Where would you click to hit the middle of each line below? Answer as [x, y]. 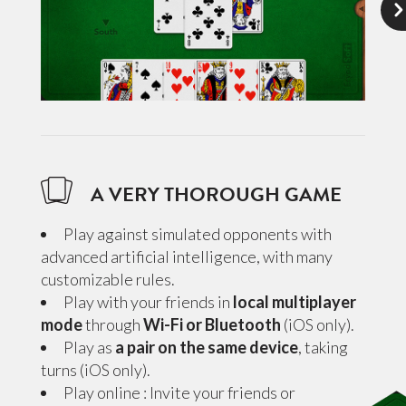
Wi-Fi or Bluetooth [212, 325]
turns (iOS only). [95, 370]
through [112, 325]
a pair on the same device [206, 348]
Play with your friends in [148, 302]
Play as [89, 348]
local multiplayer [294, 302]
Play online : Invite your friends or [179, 393]
